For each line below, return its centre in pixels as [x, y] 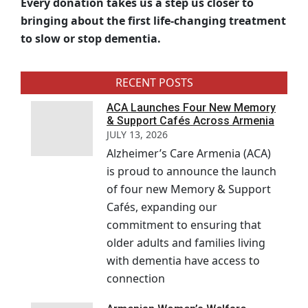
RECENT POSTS [154, 83]
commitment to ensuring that [184, 225]
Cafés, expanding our [162, 207]
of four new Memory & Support [189, 189]
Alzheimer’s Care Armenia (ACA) [189, 154]
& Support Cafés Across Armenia [190, 121]
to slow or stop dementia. [91, 39]
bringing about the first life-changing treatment [153, 21]
